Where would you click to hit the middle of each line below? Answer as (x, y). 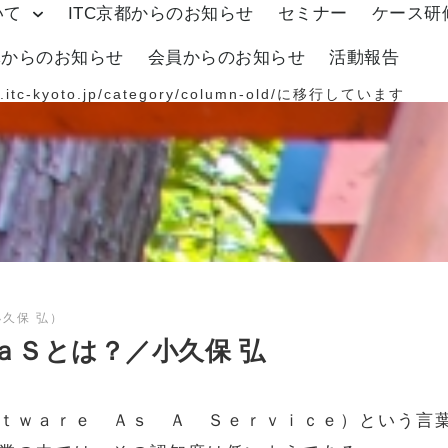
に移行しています (341, 95)
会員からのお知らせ (226, 58)
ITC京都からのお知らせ (160, 14)
